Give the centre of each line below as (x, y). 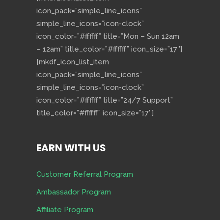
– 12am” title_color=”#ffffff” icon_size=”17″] (109, 49)
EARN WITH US (71, 148)
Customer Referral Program (85, 175)
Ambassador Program (74, 192)
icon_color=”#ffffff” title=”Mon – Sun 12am (108, 37)
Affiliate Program (65, 210)
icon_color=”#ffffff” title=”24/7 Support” (105, 100)
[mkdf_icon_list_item (73, 62)
